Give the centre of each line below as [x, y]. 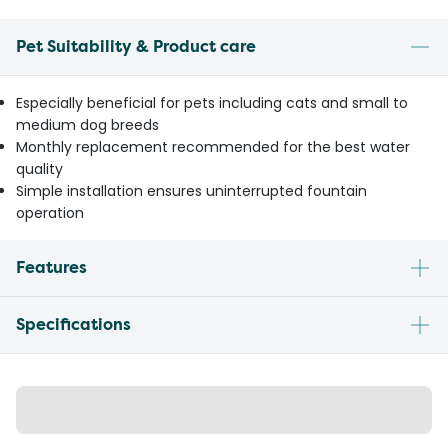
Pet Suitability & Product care [136, 46]
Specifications [73, 324]
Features [51, 267]
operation [50, 212]
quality [39, 168]
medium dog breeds [87, 124]
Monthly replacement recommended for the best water [213, 146]
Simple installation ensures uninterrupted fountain [191, 190]
